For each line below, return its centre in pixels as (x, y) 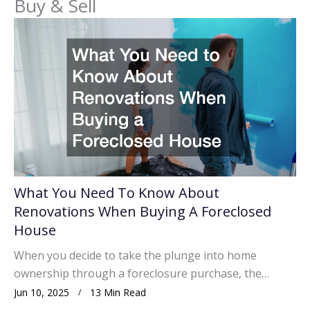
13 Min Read (118, 293)
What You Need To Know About (117, 193)
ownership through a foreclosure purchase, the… (142, 274)
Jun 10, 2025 (42, 293)
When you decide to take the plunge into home (135, 256)
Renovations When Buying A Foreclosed (143, 212)
